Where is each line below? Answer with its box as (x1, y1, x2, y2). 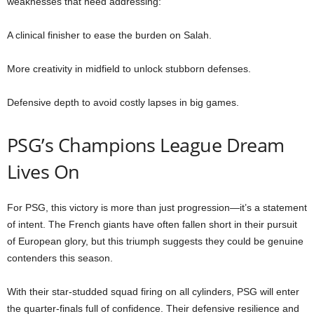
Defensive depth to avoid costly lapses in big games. (7, 97, 239, 109)
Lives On (7, 158, 80, 185)
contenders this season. (7, 252, 113, 264)
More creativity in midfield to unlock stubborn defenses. (7, 63, 251, 75)
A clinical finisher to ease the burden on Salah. (7, 29, 212, 41)
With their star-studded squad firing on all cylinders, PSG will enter (7, 286, 299, 298)
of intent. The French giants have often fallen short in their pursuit (7, 219, 297, 231)
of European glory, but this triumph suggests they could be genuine (7, 235, 303, 247)
